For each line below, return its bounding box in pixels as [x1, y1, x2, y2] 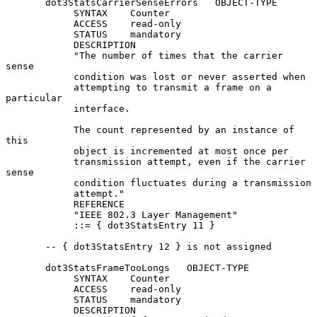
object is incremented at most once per [6, 145, 74, 156]
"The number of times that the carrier [6, 50, 74, 61]
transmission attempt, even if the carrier [6, 156, 74, 167]
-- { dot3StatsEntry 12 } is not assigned [6, 241, 45, 252]
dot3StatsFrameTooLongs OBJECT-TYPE [6, 262, 45, 273]
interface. [6, 103, 74, 114]
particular [6, 92, 62, 103]
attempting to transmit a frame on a [6, 81, 74, 93]
